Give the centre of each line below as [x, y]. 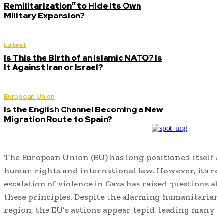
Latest [15, 45]
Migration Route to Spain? [58, 119]
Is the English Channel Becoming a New [84, 109]
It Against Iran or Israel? [54, 67]
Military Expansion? [44, 15]
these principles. [38, 197]
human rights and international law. [79, 170]
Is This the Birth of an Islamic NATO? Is [83, 58]
